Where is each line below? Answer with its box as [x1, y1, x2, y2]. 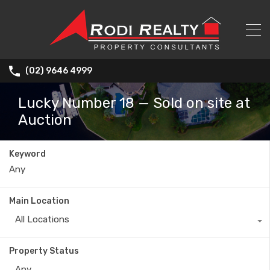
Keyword [9, 149, 46, 160]
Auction [18, 111, 72, 129]
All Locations [15, 214, 69, 225]
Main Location [9, 196, 69, 207]
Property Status [9, 246, 79, 257]
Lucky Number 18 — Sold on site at [18, 95, 250, 112]
